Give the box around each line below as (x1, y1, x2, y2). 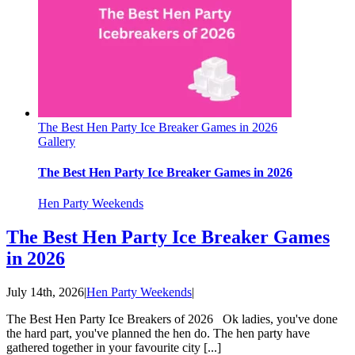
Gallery (38, 134, 75, 148)
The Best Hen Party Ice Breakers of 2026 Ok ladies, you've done (6, 312, 338, 326)
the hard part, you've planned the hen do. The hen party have (6, 326, 310, 341)
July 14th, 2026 (6, 285, 84, 300)
